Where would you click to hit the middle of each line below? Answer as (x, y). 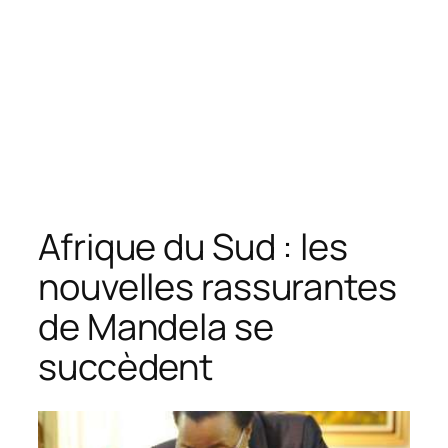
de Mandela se (156, 326)
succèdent (126, 366)
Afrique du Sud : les (193, 246)
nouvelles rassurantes (217, 286)
